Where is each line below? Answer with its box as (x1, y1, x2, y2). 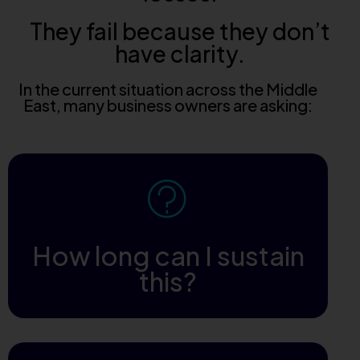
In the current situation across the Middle (18, 78, 317, 99)
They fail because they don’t (30, 16, 330, 45)
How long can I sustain (31, 239, 305, 272)
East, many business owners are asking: (23, 94, 313, 115)
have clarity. (115, 39, 245, 67)
